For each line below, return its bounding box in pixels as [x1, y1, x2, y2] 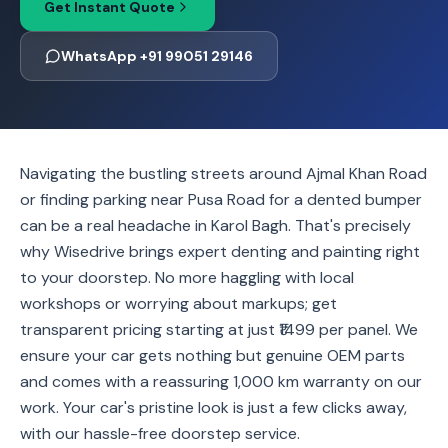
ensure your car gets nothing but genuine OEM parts [20, 345, 405, 366]
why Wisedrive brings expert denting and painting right [20, 241, 420, 262]
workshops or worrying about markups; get [20, 293, 337, 314]
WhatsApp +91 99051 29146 [61, 47, 253, 65]
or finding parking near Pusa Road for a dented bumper [20, 189, 422, 210]
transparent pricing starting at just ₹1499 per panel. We [20, 319, 418, 340]
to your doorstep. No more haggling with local [20, 267, 354, 288]
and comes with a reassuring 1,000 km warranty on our [20, 371, 422, 392]
